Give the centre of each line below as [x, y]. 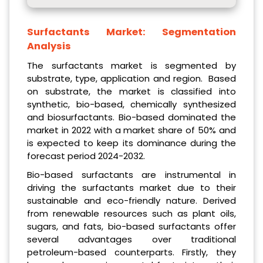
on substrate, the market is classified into [131, 91]
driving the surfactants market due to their [131, 187]
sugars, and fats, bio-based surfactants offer [131, 226]
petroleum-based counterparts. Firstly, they [131, 252]
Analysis [49, 46]
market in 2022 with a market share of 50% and [131, 130]
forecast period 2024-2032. [86, 156]
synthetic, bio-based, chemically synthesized [131, 104]
